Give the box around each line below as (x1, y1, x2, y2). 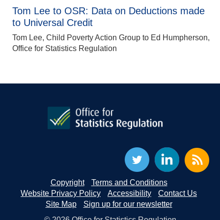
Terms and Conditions (91, 178, 167, 187)
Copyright (50, 178, 84, 187)
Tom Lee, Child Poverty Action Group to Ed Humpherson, (12, 33, 210, 42)
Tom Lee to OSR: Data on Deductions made (12, 5, 205, 16)
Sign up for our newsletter (83, 200, 172, 208)
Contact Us (158, 189, 197, 197)
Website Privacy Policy (21, 189, 101, 197)
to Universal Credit (12, 17, 93, 28)
